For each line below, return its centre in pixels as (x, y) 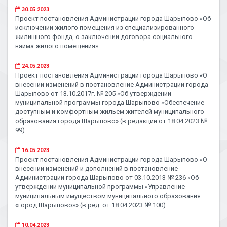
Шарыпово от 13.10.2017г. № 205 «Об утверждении (93, 93)
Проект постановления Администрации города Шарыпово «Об (113, 18)
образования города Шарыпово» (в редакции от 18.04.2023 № (111, 121)
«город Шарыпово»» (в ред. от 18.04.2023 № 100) (90, 205)
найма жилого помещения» (57, 46)
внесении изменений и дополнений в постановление (97, 168)
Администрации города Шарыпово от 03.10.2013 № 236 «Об (107, 178)
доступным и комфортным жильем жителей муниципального (110, 112)
